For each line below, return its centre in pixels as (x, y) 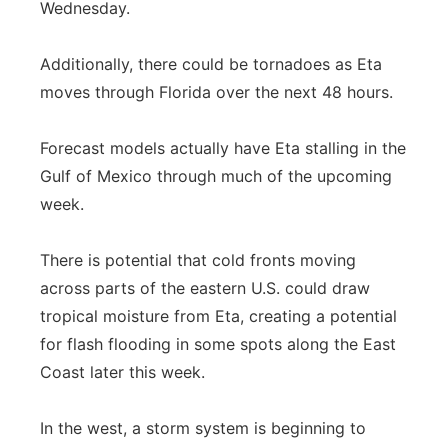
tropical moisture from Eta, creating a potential (218, 316)
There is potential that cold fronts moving (198, 260)
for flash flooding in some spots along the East (218, 344)
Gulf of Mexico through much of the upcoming (216, 176)
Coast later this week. (122, 372)
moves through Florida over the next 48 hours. (216, 92)
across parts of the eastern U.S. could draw (205, 288)
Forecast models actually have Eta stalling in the (223, 148)
